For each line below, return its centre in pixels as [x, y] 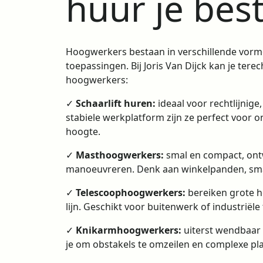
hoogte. [83, 131]
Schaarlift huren [114, 103]
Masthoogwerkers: [120, 155]
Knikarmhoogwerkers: [129, 230]
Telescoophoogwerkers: [131, 193]
